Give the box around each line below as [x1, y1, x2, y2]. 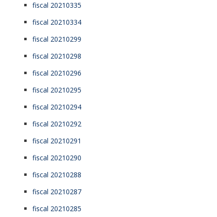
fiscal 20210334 [32, 17, 81, 27]
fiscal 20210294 [32, 102, 81, 111]
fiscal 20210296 [32, 68, 81, 77]
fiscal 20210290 [32, 153, 81, 162]
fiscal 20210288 [32, 170, 81, 179]
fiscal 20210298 [32, 51, 81, 61]
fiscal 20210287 [32, 186, 81, 196]
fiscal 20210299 [32, 34, 81, 44]
